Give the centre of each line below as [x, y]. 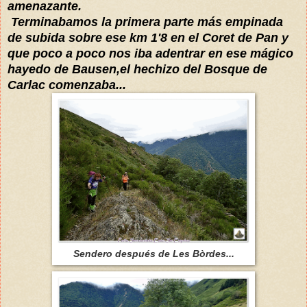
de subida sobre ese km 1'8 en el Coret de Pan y [148, 37]
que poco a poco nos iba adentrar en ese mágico [150, 53]
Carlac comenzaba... [67, 85]
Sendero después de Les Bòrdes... [153, 253]
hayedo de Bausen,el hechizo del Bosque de [137, 69]
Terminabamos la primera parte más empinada [145, 22]
